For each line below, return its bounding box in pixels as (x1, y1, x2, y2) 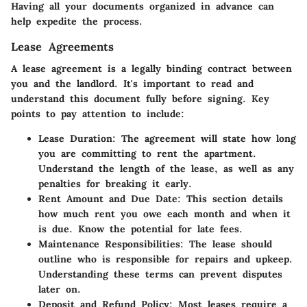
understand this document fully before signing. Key (11, 92, 269, 105)
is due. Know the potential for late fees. (38, 222, 243, 235)
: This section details (177, 192, 283, 205)
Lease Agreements (11, 39, 114, 53)
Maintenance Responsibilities (38, 237, 180, 250)
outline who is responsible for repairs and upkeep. (38, 252, 293, 265)
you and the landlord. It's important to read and (11, 77, 254, 90)
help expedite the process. (11, 14, 143, 27)
